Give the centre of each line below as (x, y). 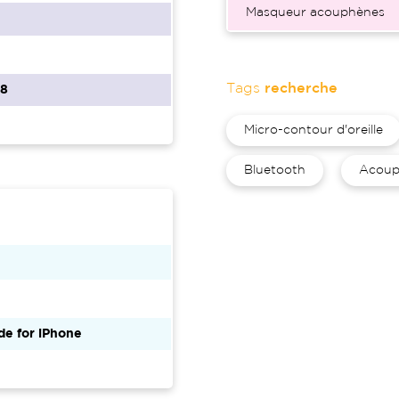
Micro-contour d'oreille (313, 130)
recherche (301, 89)
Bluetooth (275, 170)
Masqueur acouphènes (315, 12)
